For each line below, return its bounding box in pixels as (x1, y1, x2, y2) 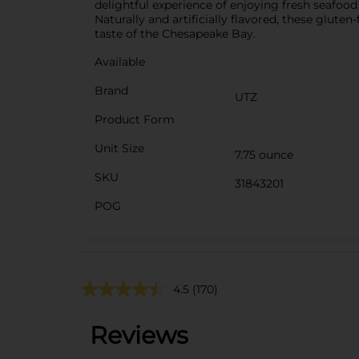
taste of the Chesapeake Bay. (95, 26, 256, 41)
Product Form (95, 111, 175, 127)
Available (95, 54, 145, 69)
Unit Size (95, 140, 144, 155)
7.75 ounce (235, 147, 293, 162)
